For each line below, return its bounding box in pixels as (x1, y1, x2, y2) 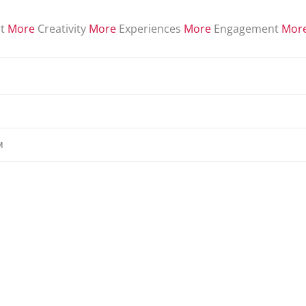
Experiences (119, 21, 181, 36)
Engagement (214, 21, 279, 36)
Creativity (38, 21, 86, 36)
